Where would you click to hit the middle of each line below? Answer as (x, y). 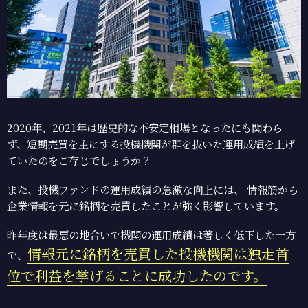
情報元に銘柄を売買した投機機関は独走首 (158, 253)
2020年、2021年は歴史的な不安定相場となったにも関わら (145, 127)
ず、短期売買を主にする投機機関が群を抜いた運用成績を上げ (151, 143)
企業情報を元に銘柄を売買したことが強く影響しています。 (146, 205)
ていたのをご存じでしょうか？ (79, 160)
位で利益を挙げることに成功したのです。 (137, 275)
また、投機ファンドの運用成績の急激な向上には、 (125, 189)
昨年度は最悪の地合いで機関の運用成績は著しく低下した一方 (151, 234)
